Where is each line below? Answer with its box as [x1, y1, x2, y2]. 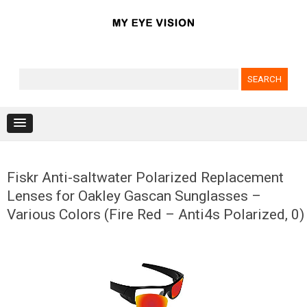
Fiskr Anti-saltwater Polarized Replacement [7, 169, 284, 186]
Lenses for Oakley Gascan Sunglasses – [7, 188, 261, 204]
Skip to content [153, 134, 225, 147]
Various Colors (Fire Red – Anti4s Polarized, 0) [7, 206, 304, 223]
